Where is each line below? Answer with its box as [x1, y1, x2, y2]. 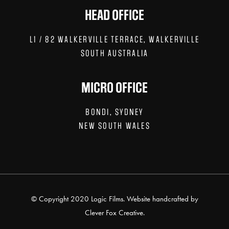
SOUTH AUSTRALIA [80, 48, 149, 59]
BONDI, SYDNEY [85, 106, 144, 118]
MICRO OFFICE [81, 79, 148, 97]
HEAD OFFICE [85, 6, 144, 24]
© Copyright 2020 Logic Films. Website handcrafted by [31, 193, 198, 204]
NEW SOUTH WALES [79, 120, 150, 131]
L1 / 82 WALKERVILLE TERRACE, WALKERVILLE [30, 34, 199, 45]
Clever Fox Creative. [84, 207, 145, 218]
